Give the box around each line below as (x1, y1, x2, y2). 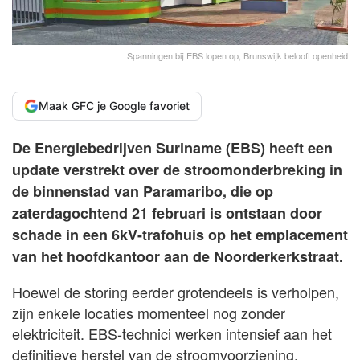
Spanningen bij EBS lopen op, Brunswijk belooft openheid (127, 48, 348, 62)
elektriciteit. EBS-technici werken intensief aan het (12, 322, 332, 344)
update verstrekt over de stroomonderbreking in (12, 158, 342, 180)
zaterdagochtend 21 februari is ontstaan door (12, 202, 322, 223)
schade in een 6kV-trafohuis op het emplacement (12, 223, 348, 245)
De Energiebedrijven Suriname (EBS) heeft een (12, 137, 333, 158)
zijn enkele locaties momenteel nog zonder (12, 301, 285, 323)
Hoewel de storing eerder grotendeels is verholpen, (12, 280, 339, 302)
